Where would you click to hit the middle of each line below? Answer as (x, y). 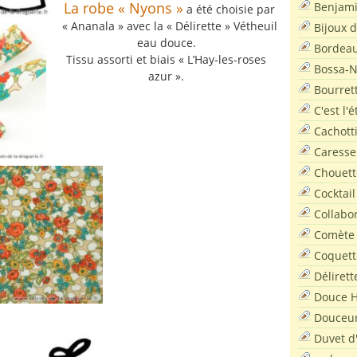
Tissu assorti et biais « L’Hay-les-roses (166, 59)
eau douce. (166, 43)
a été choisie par (229, 9)
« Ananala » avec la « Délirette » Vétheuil (169, 26)
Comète (334, 234)
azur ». (166, 76)
